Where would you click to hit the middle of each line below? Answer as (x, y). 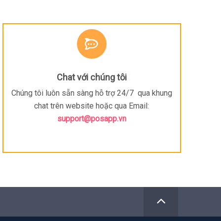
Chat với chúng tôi (92, 77)
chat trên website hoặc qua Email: (92, 106)
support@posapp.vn (92, 119)
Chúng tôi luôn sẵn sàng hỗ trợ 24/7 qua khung (92, 93)
